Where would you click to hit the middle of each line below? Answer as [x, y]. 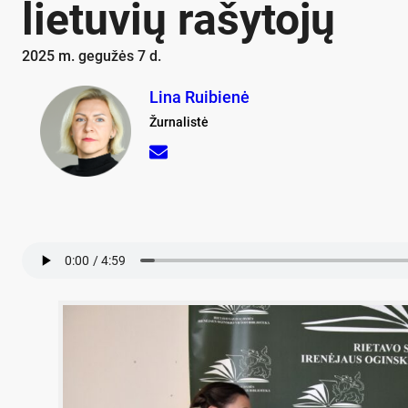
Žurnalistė [179, 122]
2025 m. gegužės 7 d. [92, 56]
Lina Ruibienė [199, 97]
